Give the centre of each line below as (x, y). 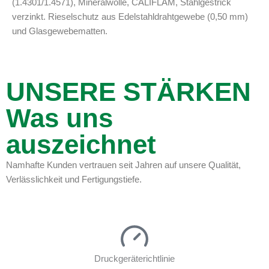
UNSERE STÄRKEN (128, 92)
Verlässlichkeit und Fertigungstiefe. (74, 180)
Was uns (59, 118)
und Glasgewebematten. (60, 31)
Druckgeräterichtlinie (134, 258)
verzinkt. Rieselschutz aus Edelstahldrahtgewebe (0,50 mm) (130, 17)
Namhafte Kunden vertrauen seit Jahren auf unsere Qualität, (123, 165)
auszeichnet (81, 145)
